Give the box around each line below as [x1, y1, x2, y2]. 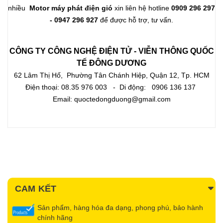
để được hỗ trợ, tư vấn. [98, 15, 173, 24]
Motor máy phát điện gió [29, 3, 112, 12]
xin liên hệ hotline [114, 3, 169, 12]
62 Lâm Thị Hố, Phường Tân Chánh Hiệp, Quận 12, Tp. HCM [13, 71, 210, 79]
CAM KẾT [15, 183, 57, 194]
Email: [52, 95, 74, 103]
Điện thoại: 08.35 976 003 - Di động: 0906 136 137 [25, 83, 198, 91]
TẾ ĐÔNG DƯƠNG [77, 58, 146, 67]
